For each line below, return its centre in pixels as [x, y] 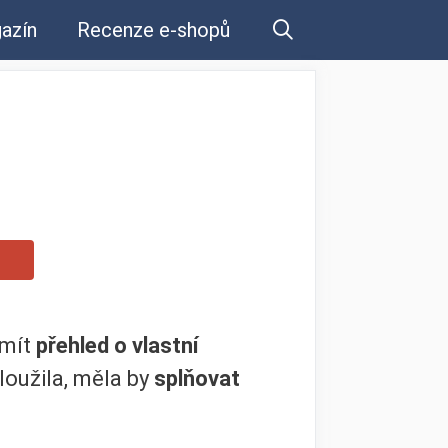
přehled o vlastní [117, 345]
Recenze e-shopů [154, 30]
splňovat [197, 378]
